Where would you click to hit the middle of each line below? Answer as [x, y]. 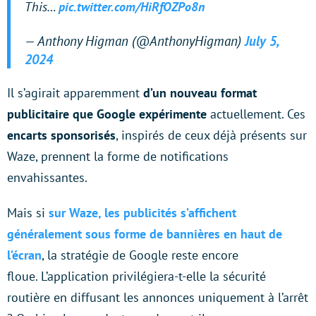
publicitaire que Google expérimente [109, 114]
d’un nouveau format [200, 93]
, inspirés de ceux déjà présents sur [211, 135]
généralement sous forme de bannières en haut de [145, 234]
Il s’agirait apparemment [75, 93]
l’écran [24, 255]
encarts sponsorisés [61, 135]
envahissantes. [49, 178]
